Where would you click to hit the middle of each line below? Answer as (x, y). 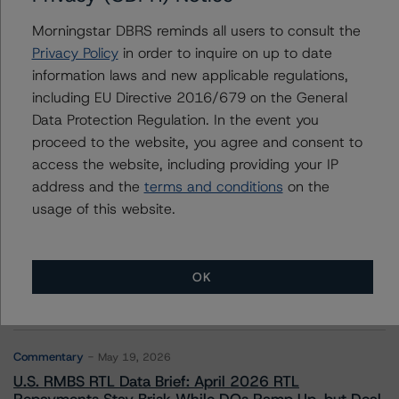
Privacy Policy (74, 53)
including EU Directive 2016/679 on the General (189, 97)
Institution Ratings (149, 67)
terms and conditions (213, 186)
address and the (87, 186)
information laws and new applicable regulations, (189, 75)
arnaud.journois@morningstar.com (195, 107)
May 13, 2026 (134, 273)
